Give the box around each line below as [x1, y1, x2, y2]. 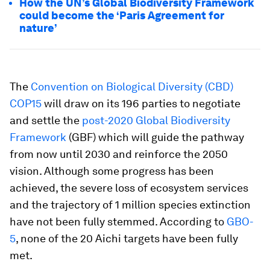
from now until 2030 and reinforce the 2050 [10, 148, 228, 160]
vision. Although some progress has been [10, 165, 214, 177]
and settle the [10, 114, 82, 127]
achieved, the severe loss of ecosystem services [10, 181, 248, 194]
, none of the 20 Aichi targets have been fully [16, 232, 238, 245]
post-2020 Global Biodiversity [82, 114, 230, 127]
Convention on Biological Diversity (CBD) [31, 80, 233, 93]
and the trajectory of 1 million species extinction [10, 198, 251, 211]
